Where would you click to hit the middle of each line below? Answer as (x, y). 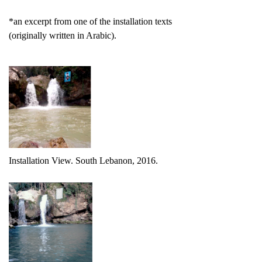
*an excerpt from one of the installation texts (90, 21)
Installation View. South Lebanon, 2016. (83, 161)
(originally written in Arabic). (63, 35)
